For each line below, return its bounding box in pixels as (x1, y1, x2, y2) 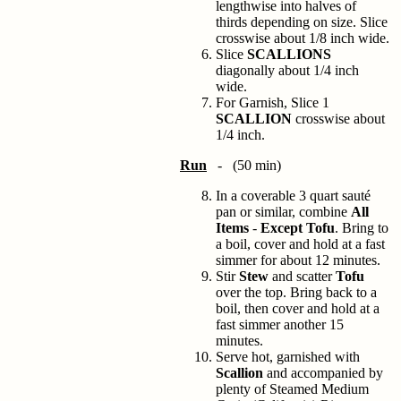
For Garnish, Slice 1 (216, 95, 329, 110)
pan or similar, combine (216, 204, 351, 219)
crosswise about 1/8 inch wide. (216, 30, 389, 46)
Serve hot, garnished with (216, 349, 360, 364)
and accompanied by (263, 365, 383, 380)
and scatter (269, 269, 336, 284)
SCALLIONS (247, 47, 331, 62)
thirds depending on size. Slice (216, 14, 388, 30)
